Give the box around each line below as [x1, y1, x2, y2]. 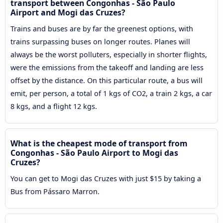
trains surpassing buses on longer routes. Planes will [10, 36, 190, 46]
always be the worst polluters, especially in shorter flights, [10, 49, 207, 59]
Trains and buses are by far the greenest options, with [10, 23, 193, 33]
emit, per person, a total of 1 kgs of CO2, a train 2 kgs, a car [10, 88, 212, 98]
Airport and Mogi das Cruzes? [10, 6, 125, 18]
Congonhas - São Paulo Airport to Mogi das [10, 147, 178, 158]
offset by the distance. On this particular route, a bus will [10, 75, 203, 85]
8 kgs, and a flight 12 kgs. [10, 101, 97, 111]
